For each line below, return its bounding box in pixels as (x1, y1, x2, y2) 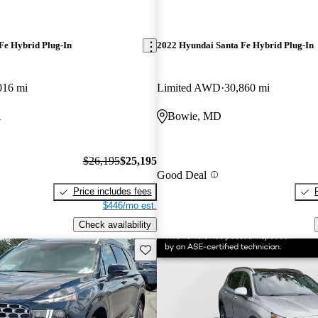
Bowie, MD (167, 109, 221, 122)
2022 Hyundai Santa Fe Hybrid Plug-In (156, 40, 314, 51)
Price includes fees (72, 186, 152, 197)
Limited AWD (156, 81, 221, 94)
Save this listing (138, 243, 205, 254)
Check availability (78, 219, 151, 230)
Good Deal (156, 168, 207, 181)
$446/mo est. (102, 200, 157, 212)
